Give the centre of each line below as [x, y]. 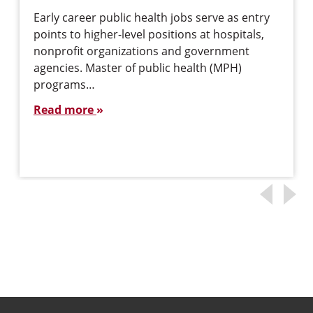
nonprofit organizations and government [141, 51]
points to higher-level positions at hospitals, [148, 34]
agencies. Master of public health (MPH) [137, 68]
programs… [64, 85]
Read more [65, 110]
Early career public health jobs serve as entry [151, 17]
